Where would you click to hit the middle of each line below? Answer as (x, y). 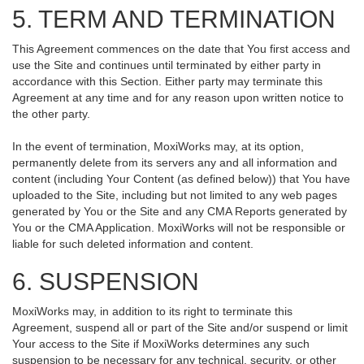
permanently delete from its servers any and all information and (175, 162)
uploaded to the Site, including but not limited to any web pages (175, 195)
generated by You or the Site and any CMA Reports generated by (180, 211)
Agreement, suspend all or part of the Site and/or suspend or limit (180, 327)
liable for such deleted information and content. (133, 244)
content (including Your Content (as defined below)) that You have (181, 179)
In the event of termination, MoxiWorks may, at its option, (158, 146)
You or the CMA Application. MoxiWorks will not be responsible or (179, 227)
